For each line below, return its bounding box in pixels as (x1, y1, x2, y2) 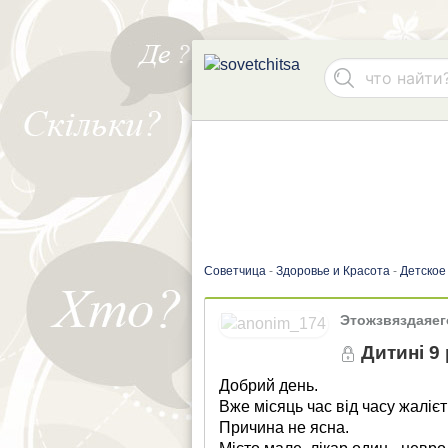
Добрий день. (219, 376, 319, 394)
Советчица (204, 264, 266, 278)
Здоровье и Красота (276, 264, 390, 278)
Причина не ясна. (219, 418, 350, 436)
